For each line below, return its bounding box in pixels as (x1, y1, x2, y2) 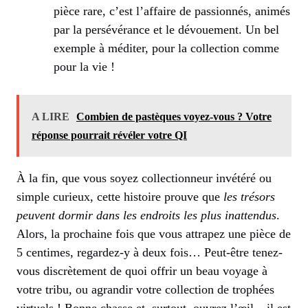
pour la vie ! (54, 59, 115, 74)
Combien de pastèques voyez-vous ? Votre (76, 110, 272, 122)
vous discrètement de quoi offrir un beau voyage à (16, 263, 267, 278)
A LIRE (32, 110, 69, 122)
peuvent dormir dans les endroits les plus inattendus (16, 208, 276, 222)
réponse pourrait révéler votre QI (32, 129, 187, 141)
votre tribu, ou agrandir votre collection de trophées (16, 282, 274, 296)
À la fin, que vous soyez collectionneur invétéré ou (16, 170, 272, 185)
